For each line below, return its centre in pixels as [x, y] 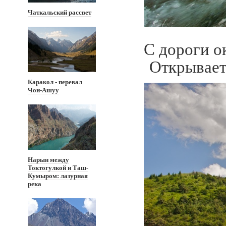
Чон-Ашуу [43, 90]
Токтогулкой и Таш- [58, 168]
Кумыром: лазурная [58, 176]
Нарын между [48, 160]
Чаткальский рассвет [60, 12]
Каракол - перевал [55, 82]
